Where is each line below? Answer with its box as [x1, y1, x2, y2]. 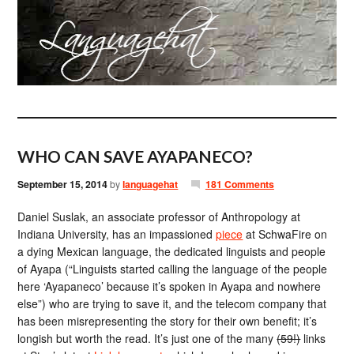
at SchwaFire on [243, 226, 328, 242]
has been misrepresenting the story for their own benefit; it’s [17, 313, 318, 329]
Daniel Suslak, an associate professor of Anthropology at [17, 209, 301, 224]
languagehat [122, 177, 179, 191]
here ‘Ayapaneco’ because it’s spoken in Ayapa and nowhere [17, 278, 322, 294]
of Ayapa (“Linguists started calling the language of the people [17, 261, 328, 277]
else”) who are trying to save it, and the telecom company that [17, 296, 327, 311]
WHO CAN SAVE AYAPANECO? [17, 146, 254, 166]
